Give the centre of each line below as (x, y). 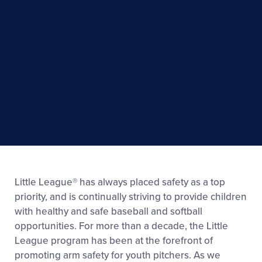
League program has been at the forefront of (114, 241)
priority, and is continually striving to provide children (131, 197)
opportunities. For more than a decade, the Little (121, 226)
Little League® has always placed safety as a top (120, 182)
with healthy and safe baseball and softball (108, 212)
